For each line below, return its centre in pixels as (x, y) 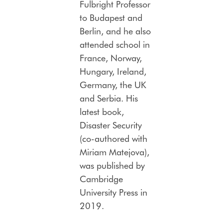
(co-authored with (113, 139)
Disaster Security (111, 125)
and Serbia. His (109, 98)
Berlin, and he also (115, 31)
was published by (112, 166)
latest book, (102, 112)
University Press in (113, 192)
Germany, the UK (113, 85)
